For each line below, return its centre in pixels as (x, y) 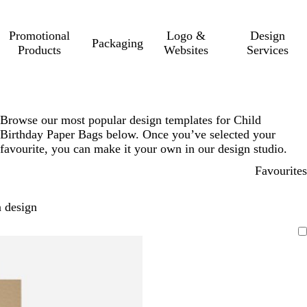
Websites (186, 50)
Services (268, 50)
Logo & (186, 36)
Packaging (118, 43)
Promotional (39, 36)
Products (39, 50)
